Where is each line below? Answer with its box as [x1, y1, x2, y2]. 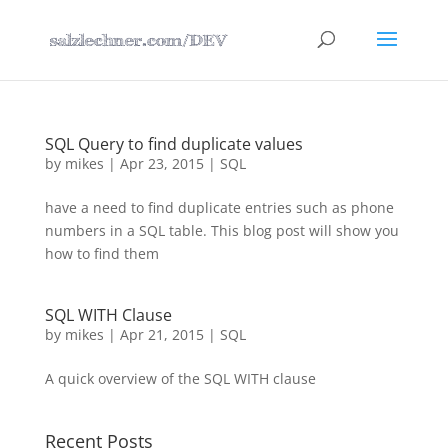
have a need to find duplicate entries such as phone [44, 198, 394, 217]
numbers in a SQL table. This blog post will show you [44, 221, 399, 240]
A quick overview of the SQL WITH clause [44, 369, 316, 388]
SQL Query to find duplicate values [44, 133, 303, 155]
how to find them [44, 244, 159, 263]
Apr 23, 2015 [119, 154, 204, 173]
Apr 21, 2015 [119, 325, 204, 344]
